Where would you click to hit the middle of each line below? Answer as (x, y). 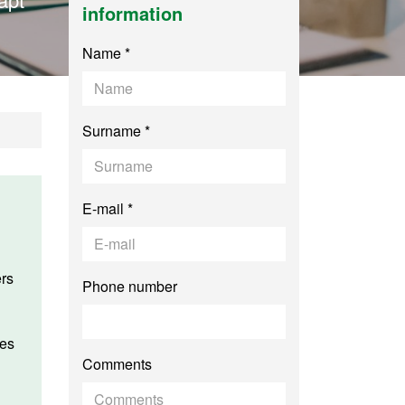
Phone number (130, 286)
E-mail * (108, 208)
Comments (117, 364)
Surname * (116, 131)
